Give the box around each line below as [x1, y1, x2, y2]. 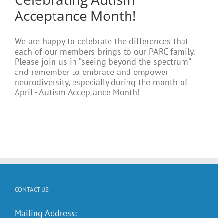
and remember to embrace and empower [15, 66, 168, 78]
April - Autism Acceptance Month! [15, 87, 140, 98]
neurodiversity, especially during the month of [15, 76, 188, 88]
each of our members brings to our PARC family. [15, 46, 195, 57]
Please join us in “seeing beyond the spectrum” [15, 56, 191, 68]
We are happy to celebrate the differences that [15, 36, 188, 47]
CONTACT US [15, 185, 49, 194]
